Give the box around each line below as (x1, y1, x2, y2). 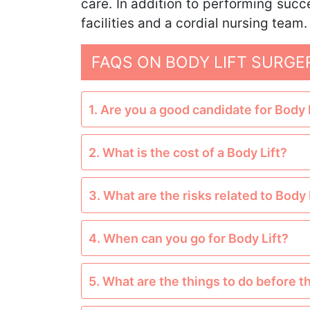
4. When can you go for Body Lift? (89, 230, 289, 246)
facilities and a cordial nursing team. (81, 15, 307, 31)
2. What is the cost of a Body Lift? (89, 145, 287, 160)
